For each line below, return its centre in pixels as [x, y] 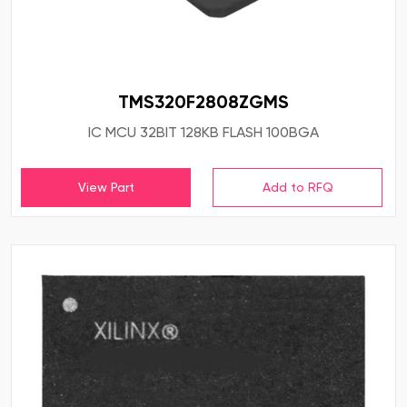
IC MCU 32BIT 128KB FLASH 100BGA [203, 133]
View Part [106, 188]
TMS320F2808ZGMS [203, 102]
